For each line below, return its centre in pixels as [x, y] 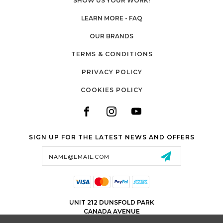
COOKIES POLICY [112, 90]
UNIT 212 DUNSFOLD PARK [111, 203]
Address [25, 156]
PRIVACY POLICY [112, 72]
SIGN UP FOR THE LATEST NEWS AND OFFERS [111, 137]
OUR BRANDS [111, 36]
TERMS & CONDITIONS [112, 54]
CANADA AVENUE [111, 212]
